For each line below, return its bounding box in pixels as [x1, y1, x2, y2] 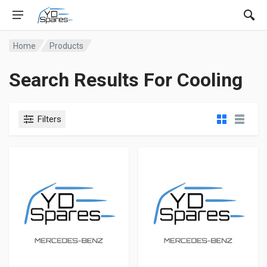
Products [49, 41, 84, 51]
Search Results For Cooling [9, 69, 243, 91]
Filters [38, 114, 61, 125]
